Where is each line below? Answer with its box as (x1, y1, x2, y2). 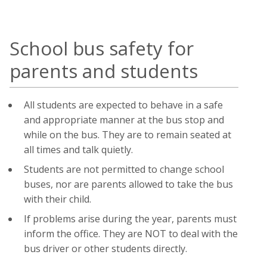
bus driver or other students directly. (24, 241, 187, 255)
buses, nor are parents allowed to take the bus (24, 177, 233, 191)
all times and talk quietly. (24, 142, 133, 156)
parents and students (10, 58, 198, 84)
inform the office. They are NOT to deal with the (24, 226, 238, 240)
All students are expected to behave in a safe (24, 98, 223, 111)
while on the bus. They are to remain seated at (24, 128, 231, 141)
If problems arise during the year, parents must (24, 212, 237, 225)
